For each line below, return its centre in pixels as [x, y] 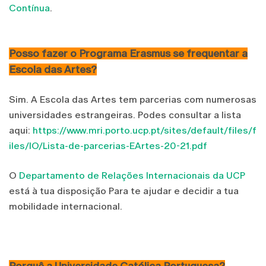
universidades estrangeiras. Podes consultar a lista [125, 115]
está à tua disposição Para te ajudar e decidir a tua [124, 191]
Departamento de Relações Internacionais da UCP [132, 175]
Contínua [29, 8]
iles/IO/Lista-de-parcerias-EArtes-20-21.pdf [108, 145]
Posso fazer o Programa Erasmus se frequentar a [128, 53]
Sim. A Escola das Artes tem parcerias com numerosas [133, 99]
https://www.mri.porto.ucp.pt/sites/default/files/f [145, 130]
